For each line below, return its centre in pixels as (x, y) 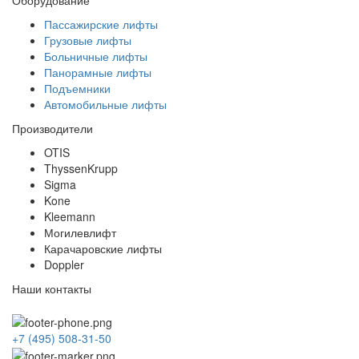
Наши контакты (52, 288)
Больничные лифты (96, 56)
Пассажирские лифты (101, 24)
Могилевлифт (80, 232)
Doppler (64, 264)
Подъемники (77, 88)
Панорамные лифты (98, 72)
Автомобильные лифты (105, 104)
